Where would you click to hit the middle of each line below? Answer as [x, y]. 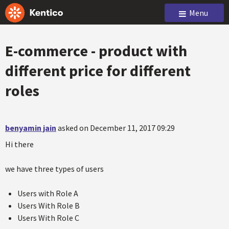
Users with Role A [48, 193]
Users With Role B [49, 205]
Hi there [19, 144]
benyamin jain [31, 128]
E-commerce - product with [96, 51]
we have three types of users [54, 169]
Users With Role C [48, 218]
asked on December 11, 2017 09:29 [116, 128]
